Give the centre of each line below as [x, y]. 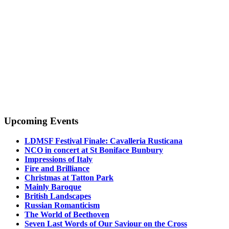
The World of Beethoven [67, 214]
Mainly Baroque [53, 187]
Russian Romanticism [62, 205]
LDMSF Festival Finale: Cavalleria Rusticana [104, 141]
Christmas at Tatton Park [69, 177]
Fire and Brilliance [57, 168]
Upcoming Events [41, 121]
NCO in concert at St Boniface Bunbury [94, 150]
